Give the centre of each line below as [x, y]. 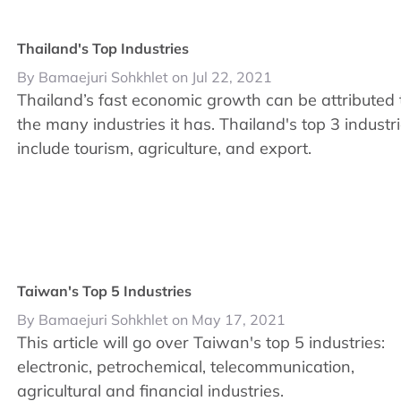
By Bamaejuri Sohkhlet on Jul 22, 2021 [145, 77]
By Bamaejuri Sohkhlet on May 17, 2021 [152, 320]
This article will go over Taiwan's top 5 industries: [201, 343]
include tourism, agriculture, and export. [165, 148]
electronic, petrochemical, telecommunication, [186, 367]
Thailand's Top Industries [103, 48]
